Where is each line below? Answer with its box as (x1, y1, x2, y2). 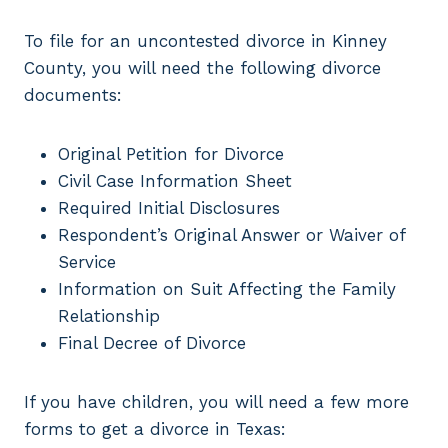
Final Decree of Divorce (58, 333, 246, 354)
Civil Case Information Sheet (58, 171, 292, 192)
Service (58, 252, 116, 273)
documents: (24, 85, 122, 106)
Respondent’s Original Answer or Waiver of (58, 225, 405, 246)
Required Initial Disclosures (58, 198, 280, 219)
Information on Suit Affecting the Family (58, 279, 396, 300)
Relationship (58, 306, 160, 327)
